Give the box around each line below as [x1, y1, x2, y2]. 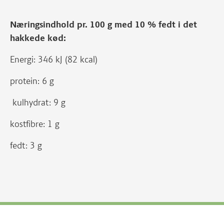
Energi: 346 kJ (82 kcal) [10, 54, 97, 65]
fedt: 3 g [10, 140, 42, 151]
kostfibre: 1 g [10, 118, 59, 129]
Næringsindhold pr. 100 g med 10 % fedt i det [10, 19, 197, 30]
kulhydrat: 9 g [10, 97, 65, 108]
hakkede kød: [10, 32, 68, 43]
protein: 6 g [10, 75, 54, 86]
